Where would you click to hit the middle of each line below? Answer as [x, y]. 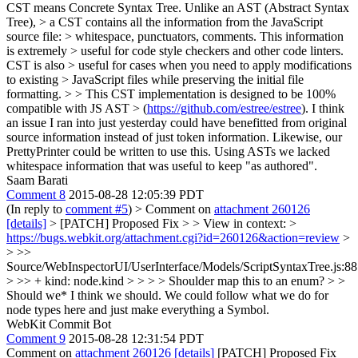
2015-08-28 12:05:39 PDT [136, 194]
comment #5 [97, 209]
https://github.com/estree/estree [224, 108]
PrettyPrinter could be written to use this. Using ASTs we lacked [168, 151]
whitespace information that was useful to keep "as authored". [162, 165]
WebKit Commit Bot [59, 324]
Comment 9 [36, 338]
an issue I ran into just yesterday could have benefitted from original [177, 122]
